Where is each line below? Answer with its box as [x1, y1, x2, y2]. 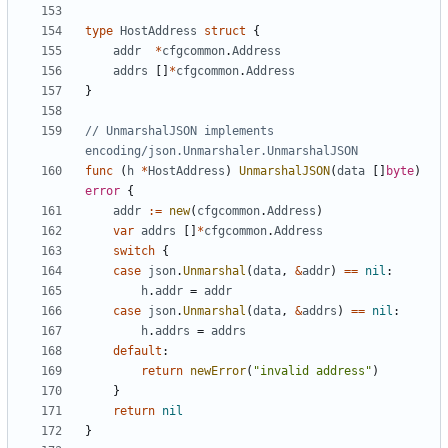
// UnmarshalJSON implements [85, 124, 274, 139]
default [113, 344, 162, 359]
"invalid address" [253, 364, 372, 379]
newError [190, 364, 246, 379]
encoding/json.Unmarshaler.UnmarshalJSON [85, 144, 358, 159]
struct [204, 24, 246, 39]
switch [113, 244, 155, 259]
